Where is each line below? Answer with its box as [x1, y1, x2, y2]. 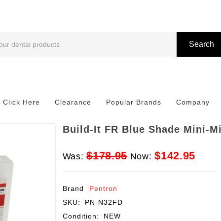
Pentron [89, 184, 118, 193]
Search [188, 40, 214, 48]
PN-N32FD [85, 198, 123, 207]
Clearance [55, 98, 91, 106]
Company [176, 98, 210, 106]
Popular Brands [106, 98, 161, 106]
